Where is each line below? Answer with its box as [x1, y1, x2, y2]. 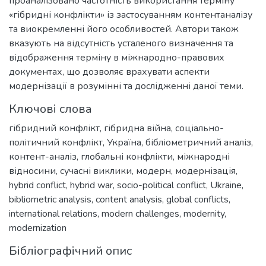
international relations [9, 207, 97, 220]
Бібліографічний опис [9, 242, 132, 259]
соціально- [175, 121, 224, 135]
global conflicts [166, 192, 229, 206]
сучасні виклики [60, 164, 132, 178]
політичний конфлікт [9, 135, 103, 149]
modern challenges [102, 207, 179, 220]
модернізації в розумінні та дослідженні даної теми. [9, 79, 243, 93]
